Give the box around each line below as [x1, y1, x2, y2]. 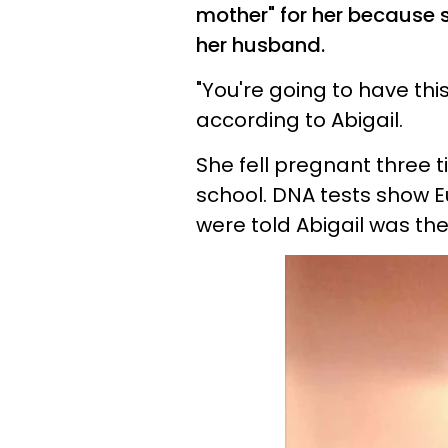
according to [196, 106, 331, 135]
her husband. [196, 31, 325, 60]
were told [196, 211, 296, 240]
